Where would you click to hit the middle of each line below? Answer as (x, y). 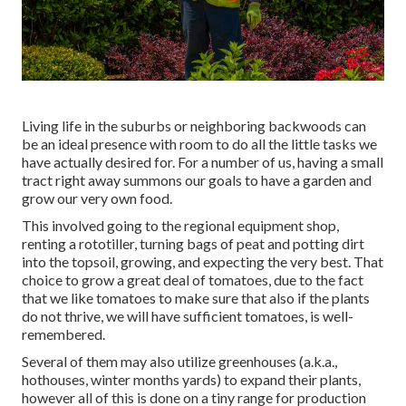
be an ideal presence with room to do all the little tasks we (199, 143)
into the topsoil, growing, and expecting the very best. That (203, 261)
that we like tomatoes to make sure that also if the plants (196, 297)
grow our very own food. (97, 198)
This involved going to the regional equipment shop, (180, 225)
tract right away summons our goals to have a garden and (197, 179)
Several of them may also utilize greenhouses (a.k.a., (179, 361)
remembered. (63, 333)
